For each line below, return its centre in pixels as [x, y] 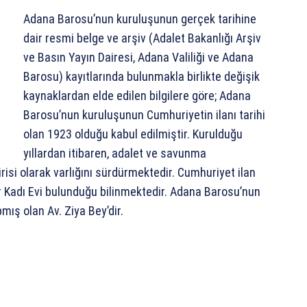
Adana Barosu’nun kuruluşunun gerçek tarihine [140, 19]
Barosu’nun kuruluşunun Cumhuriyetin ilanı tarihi [144, 115]
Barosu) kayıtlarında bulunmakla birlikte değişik [142, 77]
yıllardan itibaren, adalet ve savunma [115, 153]
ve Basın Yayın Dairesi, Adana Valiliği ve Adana [138, 58]
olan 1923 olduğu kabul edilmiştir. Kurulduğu [133, 134]
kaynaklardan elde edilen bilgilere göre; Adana [137, 96]
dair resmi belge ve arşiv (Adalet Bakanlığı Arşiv [142, 38]
